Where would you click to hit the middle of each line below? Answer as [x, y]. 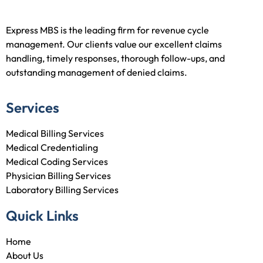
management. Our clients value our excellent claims [114, 44]
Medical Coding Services [57, 161]
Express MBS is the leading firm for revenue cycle [107, 30]
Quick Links [42, 215]
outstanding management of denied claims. [97, 72]
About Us [25, 255]
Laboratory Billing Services [62, 189]
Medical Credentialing [52, 147]
